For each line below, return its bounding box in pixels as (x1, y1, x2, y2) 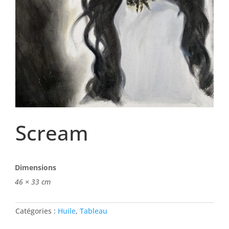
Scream (15, 119, 88, 147)
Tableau (80, 206, 107, 216)
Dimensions (15, 163, 56, 173)
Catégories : (15, 206, 58, 216)
